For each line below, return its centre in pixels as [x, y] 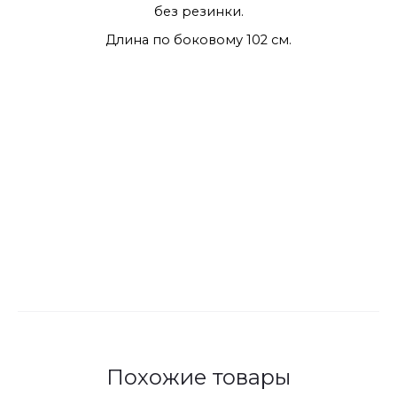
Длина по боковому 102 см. [198, 40]
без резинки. [198, 12]
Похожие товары [198, 378]
